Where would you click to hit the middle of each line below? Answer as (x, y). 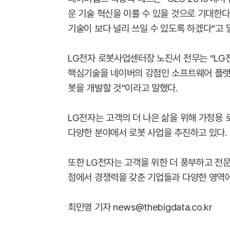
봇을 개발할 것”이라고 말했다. (123, 88)
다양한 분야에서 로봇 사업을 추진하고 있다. (147, 133)
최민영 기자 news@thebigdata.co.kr (140, 207)
